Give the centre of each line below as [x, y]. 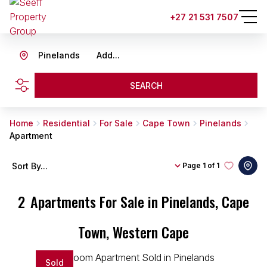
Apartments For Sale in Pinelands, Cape [140, 201]
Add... [108, 55]
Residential [66, 123]
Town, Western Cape [133, 232]
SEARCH [146, 85]
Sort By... [30, 166]
